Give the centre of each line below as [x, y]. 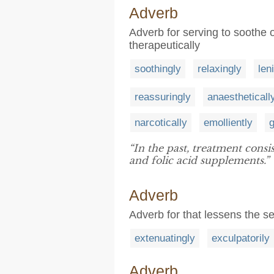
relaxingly [220, 69]
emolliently [228, 122]
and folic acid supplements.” [199, 160]
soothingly [158, 69]
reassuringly [163, 97]
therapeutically [165, 45]
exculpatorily [241, 238]
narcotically [161, 122]
